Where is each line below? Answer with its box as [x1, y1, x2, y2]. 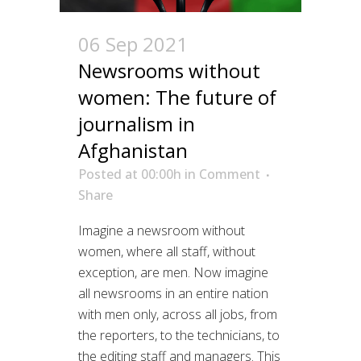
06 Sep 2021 [78, 30, 188, 57]
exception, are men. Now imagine [78, 263, 268, 281]
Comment [199, 164, 260, 183]
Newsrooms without [78, 56, 260, 84]
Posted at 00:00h [78, 164, 181, 183]
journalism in [78, 110, 195, 137]
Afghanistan [78, 136, 188, 164]
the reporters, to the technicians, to [78, 326, 280, 344]
